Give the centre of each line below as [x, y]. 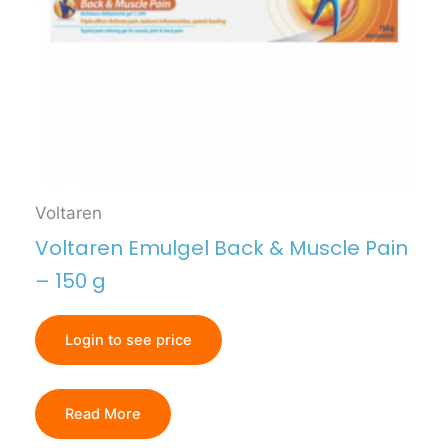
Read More [103, 413]
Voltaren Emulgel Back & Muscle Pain [221, 248]
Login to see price [128, 340]
